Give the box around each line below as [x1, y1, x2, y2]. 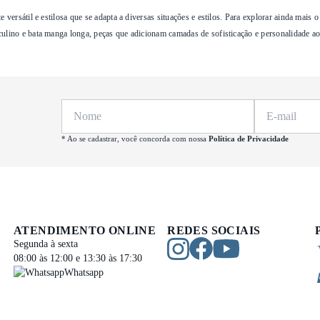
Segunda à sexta [14, 239, 78, 249]
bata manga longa [28, 29, 89, 39]
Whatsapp [64, 267, 104, 278]
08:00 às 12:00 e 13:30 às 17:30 [14, 253, 142, 264]
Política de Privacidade [209, 134, 289, 143]
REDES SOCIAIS [167, 224, 261, 236]
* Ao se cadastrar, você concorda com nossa [61, 134, 209, 143]
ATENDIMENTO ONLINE [14, 224, 156, 236]
